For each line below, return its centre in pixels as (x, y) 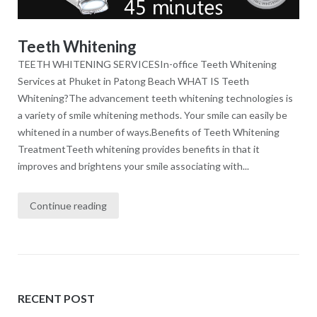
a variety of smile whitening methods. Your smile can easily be (152, 115)
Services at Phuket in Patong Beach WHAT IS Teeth (133, 81)
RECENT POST (56, 299)
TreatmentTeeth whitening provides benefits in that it (138, 149)
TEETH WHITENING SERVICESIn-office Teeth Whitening (147, 64)
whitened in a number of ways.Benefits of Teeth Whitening (148, 132)
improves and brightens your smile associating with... (133, 166)
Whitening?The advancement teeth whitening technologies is (155, 98)
